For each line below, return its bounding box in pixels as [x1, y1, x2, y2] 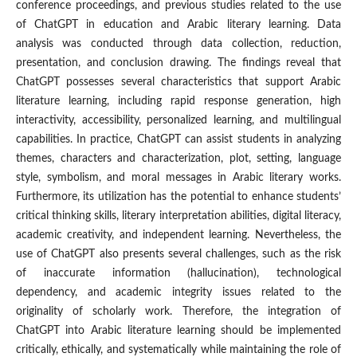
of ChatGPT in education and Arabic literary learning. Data [15, 19, 342, 31]
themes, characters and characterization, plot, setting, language [15, 153, 342, 165]
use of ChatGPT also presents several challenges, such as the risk [15, 249, 342, 261]
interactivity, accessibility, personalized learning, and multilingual [15, 115, 342, 127]
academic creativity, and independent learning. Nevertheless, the [15, 229, 342, 241]
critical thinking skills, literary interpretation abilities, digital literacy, [15, 210, 342, 222]
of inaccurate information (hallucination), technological [15, 268, 342, 280]
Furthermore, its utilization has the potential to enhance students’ [15, 191, 342, 203]
